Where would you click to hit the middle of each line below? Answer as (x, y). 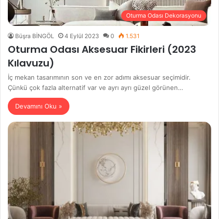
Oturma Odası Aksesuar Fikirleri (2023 (102, 50)
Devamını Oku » (39, 106)
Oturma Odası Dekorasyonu (164, 16)
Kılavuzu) (31, 63)
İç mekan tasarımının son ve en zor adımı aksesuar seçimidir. (99, 77)
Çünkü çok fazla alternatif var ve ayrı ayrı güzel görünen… (96, 88)
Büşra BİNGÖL (35, 36)
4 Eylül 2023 (82, 36)
